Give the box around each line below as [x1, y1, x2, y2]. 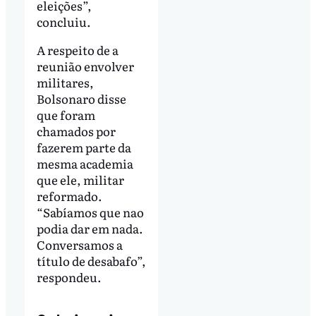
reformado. [36, 187, 102, 205]
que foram [36, 106, 95, 124]
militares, [36, 73, 94, 92]
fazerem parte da [36, 138, 131, 157]
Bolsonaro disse [36, 90, 126, 108]
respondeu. [36, 268, 102, 286]
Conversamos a [36, 236, 123, 254]
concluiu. [36, 13, 91, 31]
